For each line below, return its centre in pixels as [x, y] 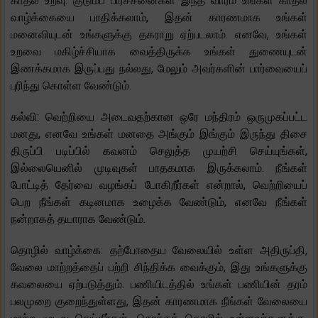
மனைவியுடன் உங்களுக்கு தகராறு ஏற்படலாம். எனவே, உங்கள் [159, 35]
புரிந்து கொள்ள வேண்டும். [71, 86]
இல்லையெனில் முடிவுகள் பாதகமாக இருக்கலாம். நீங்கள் [159, 168]
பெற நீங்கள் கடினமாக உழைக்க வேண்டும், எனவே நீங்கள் [159, 202]
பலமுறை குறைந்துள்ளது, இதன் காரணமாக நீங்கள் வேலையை [159, 302]
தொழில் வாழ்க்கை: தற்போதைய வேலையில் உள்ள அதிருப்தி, [159, 251]
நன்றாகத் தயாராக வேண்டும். [78, 219]
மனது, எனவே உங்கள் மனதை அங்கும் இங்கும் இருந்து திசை [159, 134]
